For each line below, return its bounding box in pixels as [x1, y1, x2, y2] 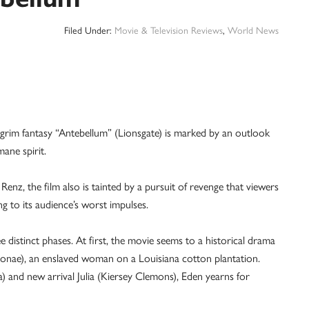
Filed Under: [64, 23, 114, 37]
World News [228, 23, 279, 37]
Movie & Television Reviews [114, 23, 223, 37]
